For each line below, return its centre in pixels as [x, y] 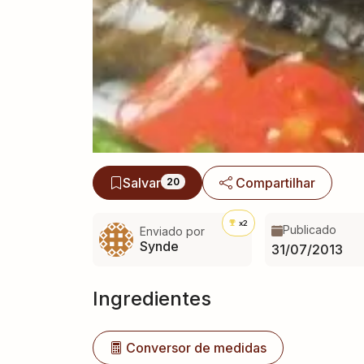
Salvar [142, 182]
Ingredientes [152, 298]
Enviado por [172, 232]
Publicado [309, 229]
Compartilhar [276, 182]
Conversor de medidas [196, 347]
